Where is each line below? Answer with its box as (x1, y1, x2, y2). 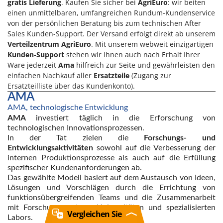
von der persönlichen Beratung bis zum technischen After (7, 18, 201, 28)
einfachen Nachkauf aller (7, 70, 94, 80)
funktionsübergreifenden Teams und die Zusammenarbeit (7, 193, 216, 202)
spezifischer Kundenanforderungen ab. (7, 163, 142, 172)
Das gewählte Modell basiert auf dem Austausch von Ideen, (7, 173, 216, 182)
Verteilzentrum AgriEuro (7, 39, 91, 49)
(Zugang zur (129, 70, 171, 80)
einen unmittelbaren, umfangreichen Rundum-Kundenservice (7, 7, 215, 17)
